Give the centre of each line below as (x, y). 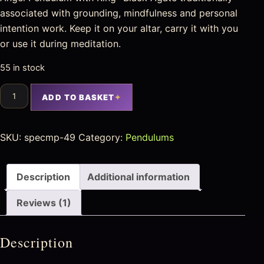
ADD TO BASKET (78, 97)
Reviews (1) (44, 202)
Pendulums (150, 137)
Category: (102, 137)
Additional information (138, 176)
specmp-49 (50, 137)
